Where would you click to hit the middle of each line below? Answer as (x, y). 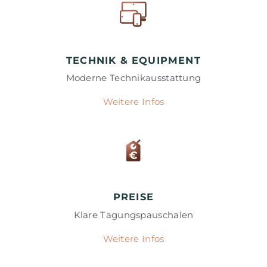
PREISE (133, 197)
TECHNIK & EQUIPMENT (133, 60)
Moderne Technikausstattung (133, 78)
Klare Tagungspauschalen (133, 215)
